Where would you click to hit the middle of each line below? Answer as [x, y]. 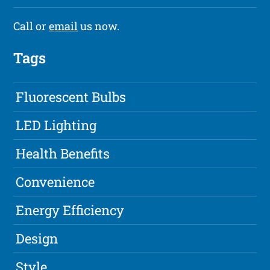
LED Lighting [56, 125]
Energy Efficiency [70, 210]
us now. [99, 26]
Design [37, 239]
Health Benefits [63, 154]
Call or [31, 26]
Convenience [55, 182]
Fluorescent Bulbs [71, 97]
